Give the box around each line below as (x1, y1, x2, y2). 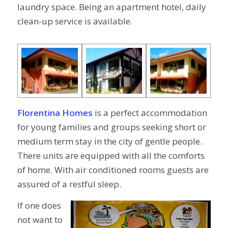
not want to (17, 214, 63, 226)
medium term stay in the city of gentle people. (17, 135, 202, 147)
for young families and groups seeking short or (17, 121, 206, 133)
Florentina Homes (17, 106, 93, 119)
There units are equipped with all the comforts (17, 149, 205, 161)
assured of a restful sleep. (17, 178, 121, 190)
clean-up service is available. (17, 15, 132, 27)
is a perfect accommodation (92, 106, 207, 119)
